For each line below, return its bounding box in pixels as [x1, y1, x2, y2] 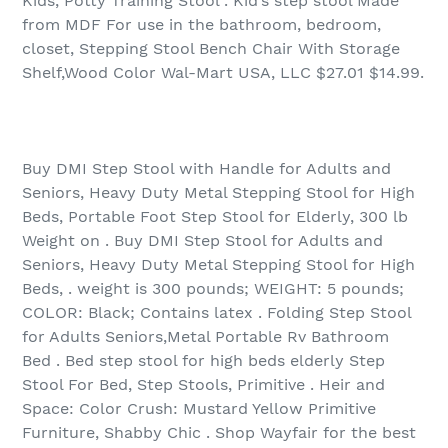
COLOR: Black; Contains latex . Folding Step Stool [22, 303, 411, 323]
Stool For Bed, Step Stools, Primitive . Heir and [22, 375, 385, 395]
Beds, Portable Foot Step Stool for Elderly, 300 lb [22, 207, 408, 227]
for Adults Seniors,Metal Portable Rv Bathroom [22, 327, 389, 347]
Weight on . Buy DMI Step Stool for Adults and [22, 231, 383, 251]
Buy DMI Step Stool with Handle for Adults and [22, 159, 391, 179]
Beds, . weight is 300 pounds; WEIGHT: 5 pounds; [22, 279, 404, 299]
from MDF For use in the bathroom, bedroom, [22, 15, 381, 35]
